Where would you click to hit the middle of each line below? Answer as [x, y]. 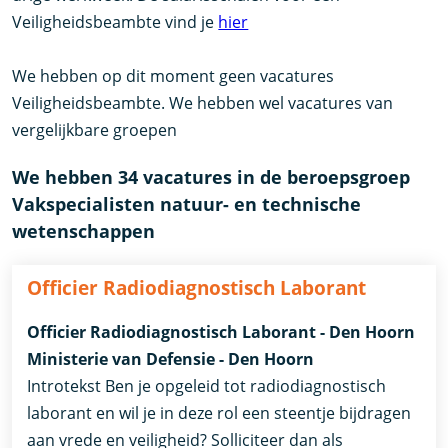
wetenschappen [84, 230]
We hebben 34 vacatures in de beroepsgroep [211, 176]
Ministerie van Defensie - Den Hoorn [171, 358]
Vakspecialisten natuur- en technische [187, 203]
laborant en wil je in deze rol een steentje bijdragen [219, 412]
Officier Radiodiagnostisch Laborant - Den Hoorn [221, 331]
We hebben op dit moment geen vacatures [173, 75]
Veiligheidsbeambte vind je [115, 21]
